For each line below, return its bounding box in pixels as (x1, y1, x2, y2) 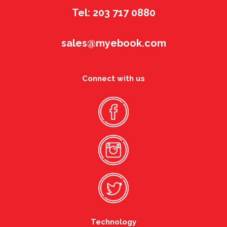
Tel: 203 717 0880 (71, 7, 156, 19)
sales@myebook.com (61, 37, 166, 49)
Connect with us (82, 74, 145, 83)
